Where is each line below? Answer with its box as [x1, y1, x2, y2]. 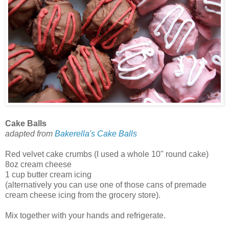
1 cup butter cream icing [5, 170, 91, 179]
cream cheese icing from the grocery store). [5, 191, 161, 200]
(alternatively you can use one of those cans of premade [5, 180, 207, 190]
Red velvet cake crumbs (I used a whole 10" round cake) [5, 150, 209, 159]
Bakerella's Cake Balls [55, 129, 137, 139]
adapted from [5, 129, 55, 139]
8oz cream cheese [5, 160, 72, 169]
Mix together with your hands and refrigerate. [5, 211, 166, 220]
